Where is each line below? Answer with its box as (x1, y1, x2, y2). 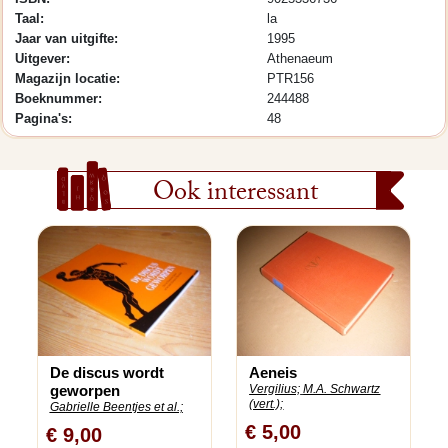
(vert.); (249, 396, 284, 411)
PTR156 (266, 71, 314, 86)
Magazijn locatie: (15, 71, 120, 86)
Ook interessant (153, 173, 319, 218)
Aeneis (249, 363, 298, 381)
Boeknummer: (15, 91, 102, 106)
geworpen (49, 381, 120, 399)
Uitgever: (15, 51, 70, 66)
